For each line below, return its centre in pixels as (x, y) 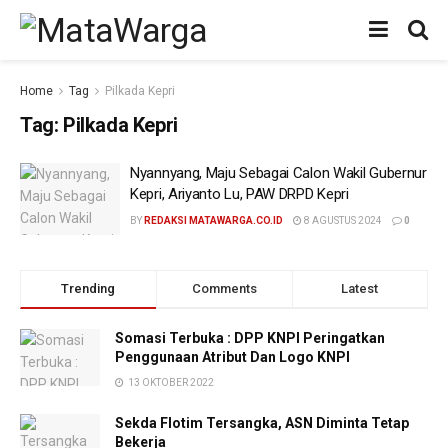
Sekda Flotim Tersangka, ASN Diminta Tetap (262, 422)
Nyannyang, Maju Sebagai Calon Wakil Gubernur (278, 173)
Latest (360, 288)
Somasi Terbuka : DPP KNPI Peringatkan (250, 337)
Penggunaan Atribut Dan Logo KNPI (232, 356)
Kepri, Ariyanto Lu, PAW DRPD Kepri (239, 194)
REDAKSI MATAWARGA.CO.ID (213, 220)
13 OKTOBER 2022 (170, 382)
